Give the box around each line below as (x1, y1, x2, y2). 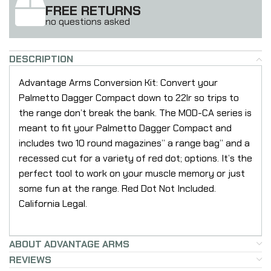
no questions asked (45, 15, 130, 28)
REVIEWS (9, 253, 51, 266)
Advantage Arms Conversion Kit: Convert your (19, 76, 218, 89)
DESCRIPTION (9, 52, 73, 65)
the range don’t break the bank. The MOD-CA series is (19, 106, 252, 119)
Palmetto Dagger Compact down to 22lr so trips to (19, 91, 239, 104)
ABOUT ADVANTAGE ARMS (9, 237, 129, 250)
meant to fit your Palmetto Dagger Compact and (19, 121, 232, 134)
